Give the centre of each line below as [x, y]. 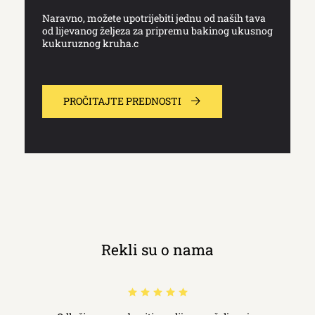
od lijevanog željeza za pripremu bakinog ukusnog [157, 30]
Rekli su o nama [157, 249]
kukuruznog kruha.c [90, 43]
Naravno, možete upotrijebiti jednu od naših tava [154, 18]
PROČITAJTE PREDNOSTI [122, 101]
